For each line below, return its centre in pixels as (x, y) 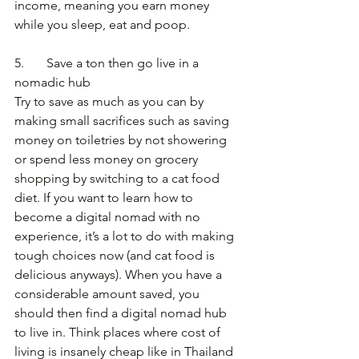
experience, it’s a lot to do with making (126, 236)
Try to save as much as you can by (111, 102)
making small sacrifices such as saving (123, 121)
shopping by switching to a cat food (119, 179)
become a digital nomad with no (109, 217)
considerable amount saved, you (109, 294)
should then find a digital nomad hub (122, 313)
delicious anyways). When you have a (120, 275)
